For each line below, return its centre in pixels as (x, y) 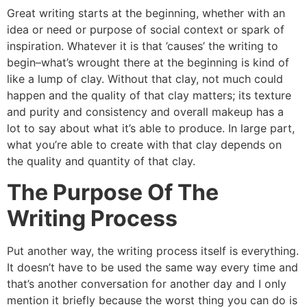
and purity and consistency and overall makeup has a (145, 112)
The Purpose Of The (113, 192)
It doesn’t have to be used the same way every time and (152, 267)
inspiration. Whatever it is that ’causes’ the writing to (143, 46)
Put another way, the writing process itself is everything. (153, 250)
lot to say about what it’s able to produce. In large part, (151, 128)
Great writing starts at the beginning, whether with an (146, 13)
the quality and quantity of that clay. (101, 161)
